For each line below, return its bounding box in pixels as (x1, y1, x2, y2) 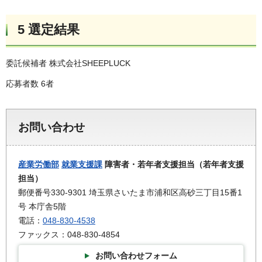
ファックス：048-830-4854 (18, 230, 120, 240)
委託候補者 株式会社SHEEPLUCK (6, 58, 130, 68)
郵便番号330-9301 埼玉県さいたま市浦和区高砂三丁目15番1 (18, 188, 242, 198)
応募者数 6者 (6, 79, 54, 89)
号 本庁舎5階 (18, 202, 66, 212)
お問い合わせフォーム (95, 250, 177, 260)
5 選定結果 (18, 22, 80, 37)
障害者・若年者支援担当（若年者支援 (102, 160, 244, 170)
